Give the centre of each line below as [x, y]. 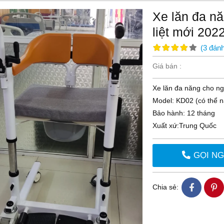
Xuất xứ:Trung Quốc [185, 125]
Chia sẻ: [166, 187]
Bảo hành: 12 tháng [184, 113]
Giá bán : [167, 66]
